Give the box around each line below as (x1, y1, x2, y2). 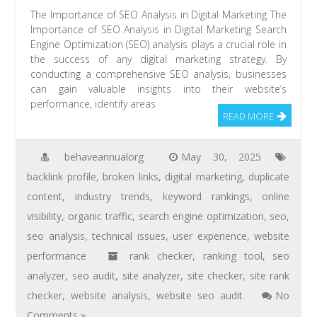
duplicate (248, 170, 290, 184)
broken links (103, 170, 158, 184)
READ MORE (222, 110, 274, 123)
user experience (173, 229, 247, 243)
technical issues (92, 229, 166, 243)
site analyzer (122, 269, 181, 283)
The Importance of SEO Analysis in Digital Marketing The (30, 8, 287, 22)
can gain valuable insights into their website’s (30, 82, 287, 96)
